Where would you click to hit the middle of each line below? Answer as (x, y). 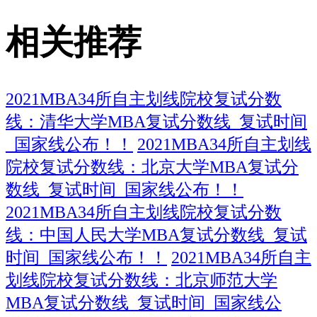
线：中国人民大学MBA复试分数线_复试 (156, 235)
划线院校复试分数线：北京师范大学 (142, 280)
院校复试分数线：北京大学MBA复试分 (152, 167)
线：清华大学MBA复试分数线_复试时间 (156, 121)
